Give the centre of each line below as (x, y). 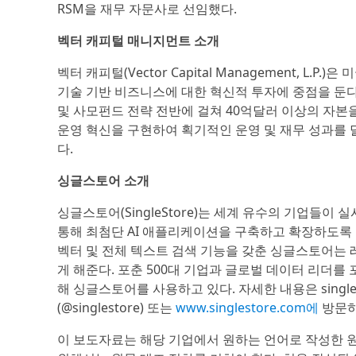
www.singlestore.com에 (247, 308)
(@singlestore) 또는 (116, 308)
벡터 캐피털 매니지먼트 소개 (138, 41)
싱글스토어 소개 (103, 180)
